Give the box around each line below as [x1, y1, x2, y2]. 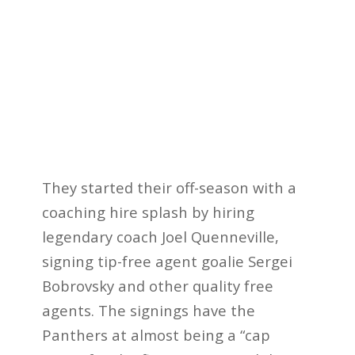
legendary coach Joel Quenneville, [41, 226, 279, 246]
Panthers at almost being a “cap [41, 324, 270, 345]
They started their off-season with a [41, 177, 296, 197]
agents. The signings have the [41, 300, 255, 320]
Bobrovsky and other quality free [41, 275, 273, 296]
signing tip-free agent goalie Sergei [41, 250, 292, 271]
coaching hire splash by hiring [41, 201, 254, 222]
